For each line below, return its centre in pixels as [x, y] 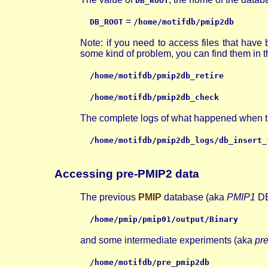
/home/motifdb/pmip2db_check [155, 98]
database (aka [194, 197]
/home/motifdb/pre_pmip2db [150, 262]
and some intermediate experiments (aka [168, 240]
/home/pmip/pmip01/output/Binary [164, 219]
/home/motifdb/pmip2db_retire [157, 76]
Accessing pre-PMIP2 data [127, 173]
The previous [109, 197]
